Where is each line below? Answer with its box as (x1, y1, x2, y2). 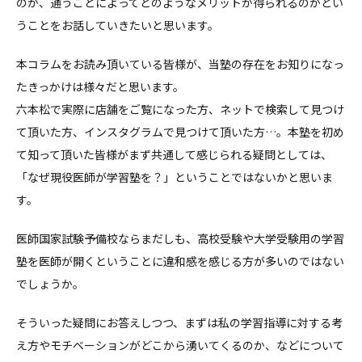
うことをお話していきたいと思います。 (16, 17, 219, 34)
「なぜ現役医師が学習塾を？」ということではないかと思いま (16, 169, 333, 186)
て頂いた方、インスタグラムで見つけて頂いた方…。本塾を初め (16, 124, 344, 141)
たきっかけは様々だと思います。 (16, 78, 184, 95)
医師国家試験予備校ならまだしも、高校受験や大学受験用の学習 (16, 230, 344, 247)
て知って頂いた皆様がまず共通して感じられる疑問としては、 (16, 146, 332, 163)
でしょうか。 (16, 276, 84, 293)
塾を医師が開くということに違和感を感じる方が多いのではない (16, 253, 344, 270)
